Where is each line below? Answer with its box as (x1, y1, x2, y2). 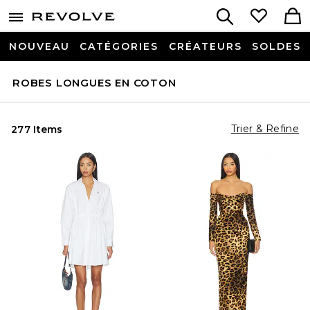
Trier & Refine (230, 122, 299, 135)
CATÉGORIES (80, 40, 159, 53)
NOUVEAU (9, 40, 70, 53)
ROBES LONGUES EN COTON (12, 75, 176, 89)
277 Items (11, 123, 63, 136)
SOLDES (251, 40, 301, 53)
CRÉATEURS (168, 40, 242, 53)
